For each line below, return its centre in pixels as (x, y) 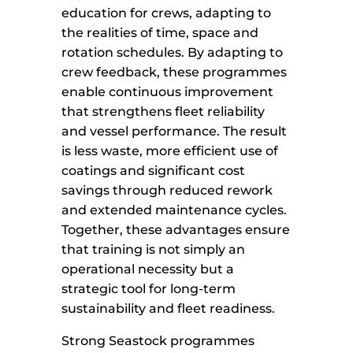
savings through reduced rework (167, 191)
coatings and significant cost (154, 171)
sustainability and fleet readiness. (169, 309)
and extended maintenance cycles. (175, 210)
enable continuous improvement (168, 92)
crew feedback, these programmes (175, 72)
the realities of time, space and (160, 33)
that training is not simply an (154, 250)
